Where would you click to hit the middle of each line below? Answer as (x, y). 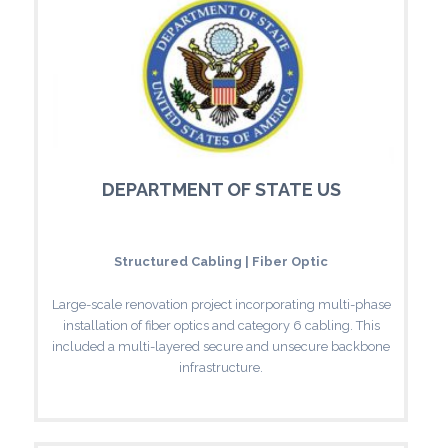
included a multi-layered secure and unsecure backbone (221, 346)
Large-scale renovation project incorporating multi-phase (221, 304)
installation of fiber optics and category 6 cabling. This (221, 325)
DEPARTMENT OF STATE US (221, 189)
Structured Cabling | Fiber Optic (221, 261)
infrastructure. (221, 367)
